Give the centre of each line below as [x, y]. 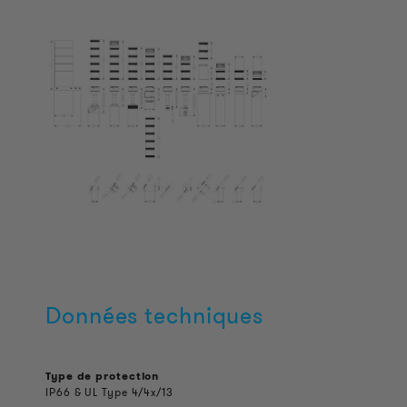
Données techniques [155, 316]
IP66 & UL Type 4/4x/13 [109, 392]
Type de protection [103, 376]
